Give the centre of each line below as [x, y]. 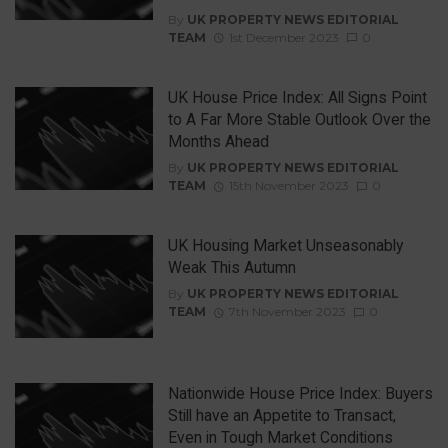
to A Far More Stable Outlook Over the [299, 119]
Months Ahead [218, 141]
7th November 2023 [287, 312]
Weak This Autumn [231, 268]
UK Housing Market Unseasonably [285, 246]
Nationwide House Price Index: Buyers [300, 394]
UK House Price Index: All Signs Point [297, 97]
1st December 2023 [283, 37]
